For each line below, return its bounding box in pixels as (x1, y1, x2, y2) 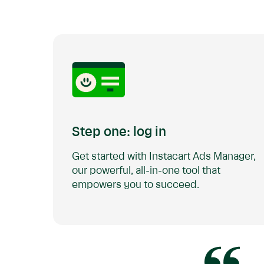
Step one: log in (72, 126, 166, 139)
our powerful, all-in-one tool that (72, 166, 220, 176)
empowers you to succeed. (72, 180, 199, 190)
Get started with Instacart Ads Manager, (72, 151, 256, 162)
